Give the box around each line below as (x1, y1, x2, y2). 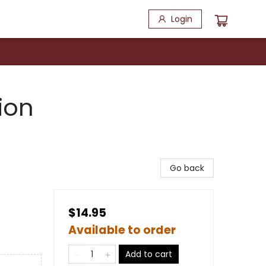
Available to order (68, 222, 176, 238)
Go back (170, 162, 204, 174)
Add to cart (125, 248, 172, 260)
